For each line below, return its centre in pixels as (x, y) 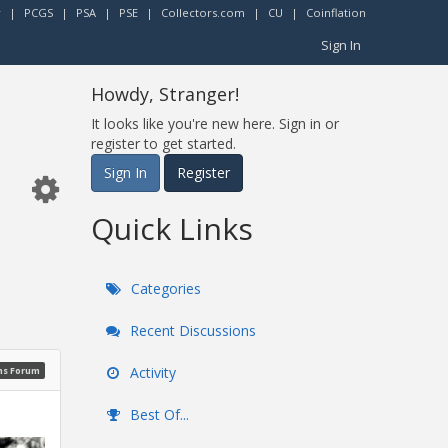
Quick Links (172, 228)
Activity (151, 372)
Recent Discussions (191, 330)
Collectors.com (203, 12)
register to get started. (163, 143)
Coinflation (336, 12)
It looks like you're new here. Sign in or (215, 123)
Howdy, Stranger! (165, 94)
